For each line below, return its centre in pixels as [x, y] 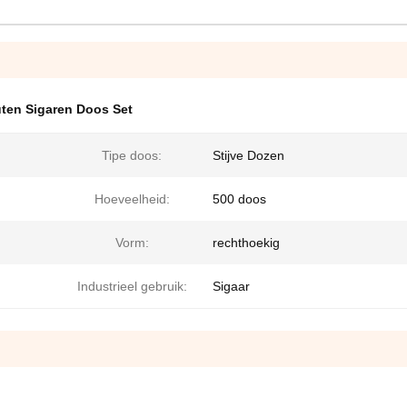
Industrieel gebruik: [132, 286]
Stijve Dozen [248, 155]
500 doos [239, 199]
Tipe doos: [132, 155]
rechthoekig [246, 243]
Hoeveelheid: [132, 199]
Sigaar [231, 286]
